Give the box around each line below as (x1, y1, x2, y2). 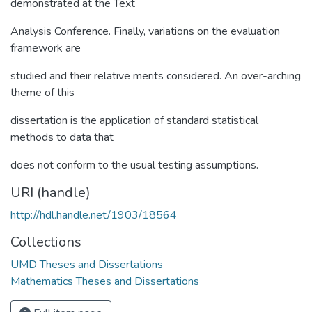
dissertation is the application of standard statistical (10, 112, 258, 128)
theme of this (10, 84, 75, 100)
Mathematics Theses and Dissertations (10, 273, 199, 289)
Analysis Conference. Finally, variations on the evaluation (10, 23, 280, 39)
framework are (10, 40, 81, 56)
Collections (10, 232, 81, 251)
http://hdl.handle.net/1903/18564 (10, 207, 177, 223)
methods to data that (10, 129, 114, 145)
